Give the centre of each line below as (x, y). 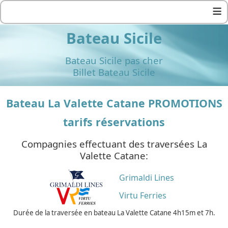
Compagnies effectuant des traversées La (114, 144)
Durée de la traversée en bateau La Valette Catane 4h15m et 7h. (114, 213)
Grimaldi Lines (147, 178)
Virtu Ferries (143, 196)
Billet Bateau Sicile (114, 72)
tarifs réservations (114, 122)
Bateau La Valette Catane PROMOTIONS (114, 103)
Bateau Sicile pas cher (114, 60)
